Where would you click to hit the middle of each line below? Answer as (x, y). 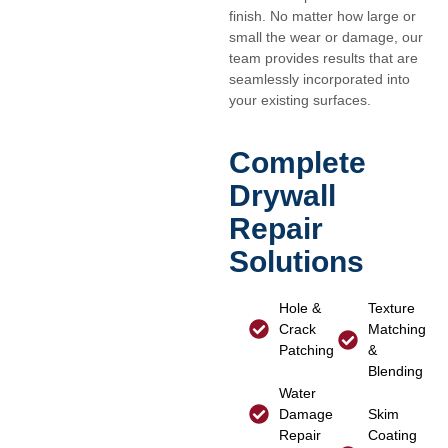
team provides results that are (323, 58)
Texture (392, 307)
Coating (393, 434)
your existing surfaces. (299, 100)
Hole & (299, 307)
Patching (306, 349)
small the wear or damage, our (325, 37)
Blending (396, 370)
